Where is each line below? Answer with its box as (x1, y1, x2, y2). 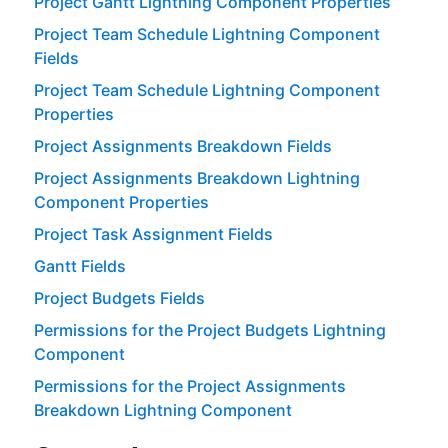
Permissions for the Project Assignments (33, 376, 346, 397)
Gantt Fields (33, 256, 126, 277)
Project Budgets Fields (33, 288, 205, 309)
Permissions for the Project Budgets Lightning (33, 320, 386, 341)
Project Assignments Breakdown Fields (33, 136, 332, 157)
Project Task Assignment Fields (33, 224, 273, 245)
